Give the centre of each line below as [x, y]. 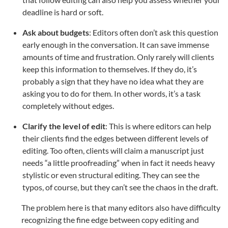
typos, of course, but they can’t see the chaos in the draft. [120, 187]
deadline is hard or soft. [63, 12]
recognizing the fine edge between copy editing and [110, 220]
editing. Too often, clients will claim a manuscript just [113, 151]
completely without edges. [68, 106]
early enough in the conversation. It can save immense [116, 45]
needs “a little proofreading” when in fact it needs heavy [119, 163]
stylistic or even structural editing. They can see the [111, 175]
